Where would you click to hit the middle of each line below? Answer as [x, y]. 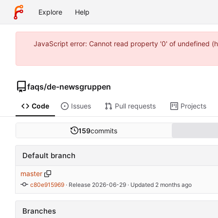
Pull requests [135, 106]
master [31, 174]
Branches [39, 211]
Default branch [49, 156]
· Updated [140, 184]
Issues [81, 106]
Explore [50, 12]
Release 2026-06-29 [97, 184]
